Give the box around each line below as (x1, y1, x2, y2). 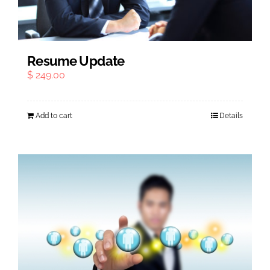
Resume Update (27, 53, 125, 69)
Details (219, 111, 243, 120)
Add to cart (36, 111, 72, 120)
